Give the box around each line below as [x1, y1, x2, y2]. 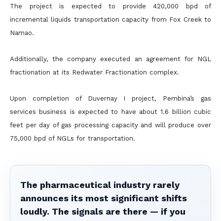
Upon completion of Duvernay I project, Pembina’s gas [10, 95, 211, 102]
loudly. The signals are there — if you [20, 206, 185, 217]
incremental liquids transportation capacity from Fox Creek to [10, 16, 211, 23]
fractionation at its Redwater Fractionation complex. [10, 69, 179, 76]
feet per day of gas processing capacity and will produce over [10, 121, 211, 129]
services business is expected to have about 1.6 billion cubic [10, 108, 211, 115]
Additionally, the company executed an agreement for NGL [10, 55, 211, 63]
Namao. [10, 29, 34, 37]
